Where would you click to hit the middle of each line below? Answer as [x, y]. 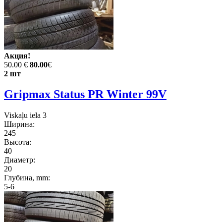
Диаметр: [20, 160]
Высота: [18, 142]
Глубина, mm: [27, 178]
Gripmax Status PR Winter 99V [85, 94]
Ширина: [19, 124]
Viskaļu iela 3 [25, 115]
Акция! [17, 55]
